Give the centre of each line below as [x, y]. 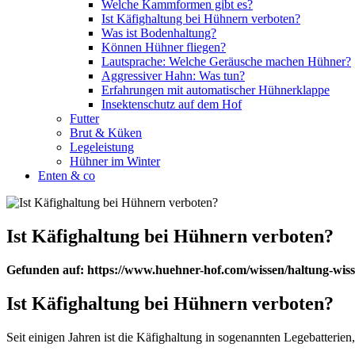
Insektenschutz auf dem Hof [172, 104]
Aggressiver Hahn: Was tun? [173, 76]
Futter [84, 118]
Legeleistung [102, 147]
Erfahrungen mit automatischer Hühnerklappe [216, 90]
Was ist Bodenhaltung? [159, 33]
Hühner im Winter [115, 161]
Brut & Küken [106, 133]
